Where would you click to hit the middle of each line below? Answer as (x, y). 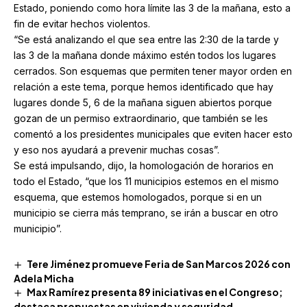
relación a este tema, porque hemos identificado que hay (144, 86)
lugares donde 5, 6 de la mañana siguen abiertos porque (143, 102)
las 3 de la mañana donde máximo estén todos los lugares (145, 55)
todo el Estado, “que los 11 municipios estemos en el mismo (146, 181)
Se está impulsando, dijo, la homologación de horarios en (144, 165)
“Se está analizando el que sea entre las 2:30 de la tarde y (146, 39)
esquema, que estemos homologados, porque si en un (138, 197)
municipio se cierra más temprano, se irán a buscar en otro (146, 212)
